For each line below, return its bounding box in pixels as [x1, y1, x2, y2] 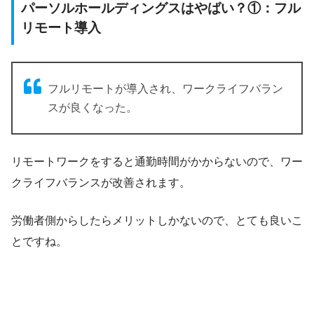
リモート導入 [21, 20, 101, 35]
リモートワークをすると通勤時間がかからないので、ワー [11, 155, 303, 168]
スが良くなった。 [48, 101, 137, 114]
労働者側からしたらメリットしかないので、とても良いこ [11, 214, 303, 226]
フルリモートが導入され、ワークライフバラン [48, 82, 283, 95]
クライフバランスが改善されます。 [11, 176, 191, 189]
